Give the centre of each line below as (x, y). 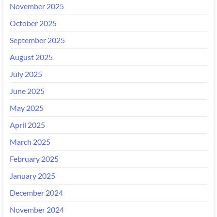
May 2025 (26, 108)
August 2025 (31, 57)
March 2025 (30, 141)
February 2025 (34, 158)
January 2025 (32, 175)
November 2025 (37, 6)
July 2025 (26, 74)
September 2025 (37, 40)
